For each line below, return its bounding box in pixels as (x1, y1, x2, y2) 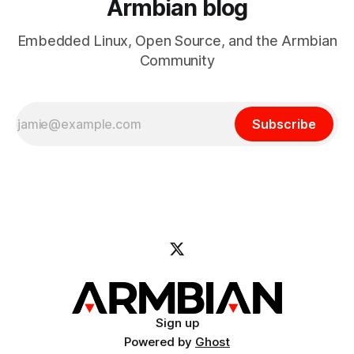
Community (139, 52, 215, 70)
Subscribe (252, 116, 316, 133)
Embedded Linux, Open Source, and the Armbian (17, 32, 337, 50)
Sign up (155, 315, 199, 331)
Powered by (124, 334, 195, 350)
